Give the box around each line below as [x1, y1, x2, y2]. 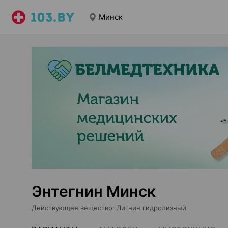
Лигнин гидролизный [117, 204, 186, 212]
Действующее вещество [32, 204, 112, 212]
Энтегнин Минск [32, 182, 156, 201]
